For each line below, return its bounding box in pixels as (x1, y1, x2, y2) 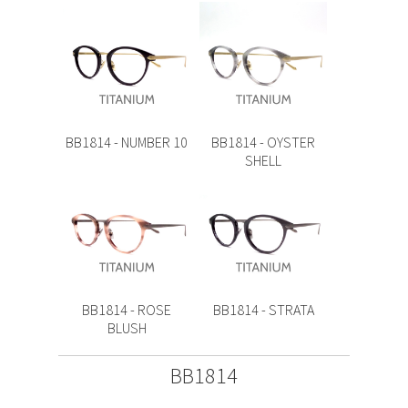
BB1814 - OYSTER (211, 133, 315, 151)
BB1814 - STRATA (212, 301, 314, 319)
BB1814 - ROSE (82, 301, 171, 319)
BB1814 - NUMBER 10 (66, 133, 188, 151)
